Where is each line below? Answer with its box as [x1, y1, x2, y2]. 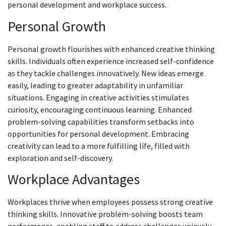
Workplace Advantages [8, 170, 140, 189]
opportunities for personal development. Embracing [8, 128, 189, 139]
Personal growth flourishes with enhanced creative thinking [8, 43, 215, 54]
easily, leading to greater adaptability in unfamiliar [8, 80, 183, 90]
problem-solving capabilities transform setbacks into [8, 116, 194, 127]
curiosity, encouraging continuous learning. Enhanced [8, 104, 192, 115]
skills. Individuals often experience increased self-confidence [8, 55, 214, 66]
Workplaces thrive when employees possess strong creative [8, 197, 213, 207]
